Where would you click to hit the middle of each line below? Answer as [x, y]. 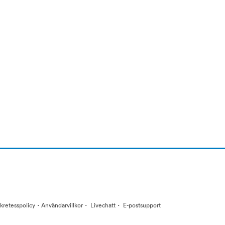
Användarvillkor [62, 205]
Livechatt [102, 205]
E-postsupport [141, 205]
